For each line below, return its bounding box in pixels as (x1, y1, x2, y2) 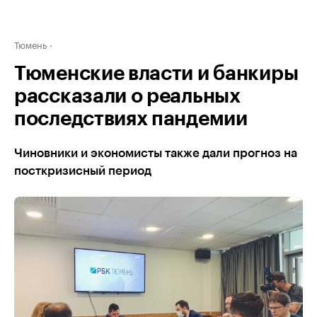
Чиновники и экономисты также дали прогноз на (14, 147, 297, 159)
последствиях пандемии (14, 109, 248, 129)
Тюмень (14, 37, 47, 51)
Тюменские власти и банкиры (14, 64, 299, 83)
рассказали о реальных (14, 86, 241, 106)
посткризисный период (14, 165, 151, 177)
